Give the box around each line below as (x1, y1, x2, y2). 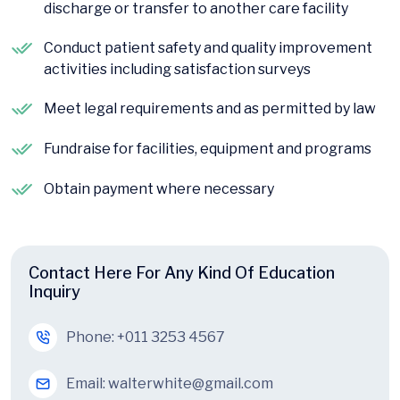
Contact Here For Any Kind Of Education (29, 263, 335, 283)
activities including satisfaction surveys (44, 61, 311, 79)
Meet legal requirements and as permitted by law (44, 100, 376, 118)
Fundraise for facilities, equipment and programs (44, 140, 371, 158)
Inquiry (29, 282, 80, 302)
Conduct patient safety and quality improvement (44, 39, 372, 57)
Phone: (66, 329, 117, 346)
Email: (66, 375, 108, 393)
